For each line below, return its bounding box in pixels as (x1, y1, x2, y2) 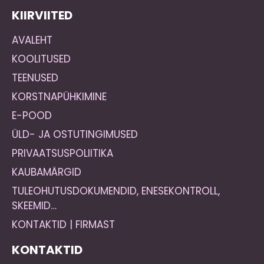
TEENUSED (12, 71, 58, 85)
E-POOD (12, 108, 52, 123)
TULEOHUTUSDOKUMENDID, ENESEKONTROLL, (12, 184, 220, 198)
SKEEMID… (12, 199, 57, 213)
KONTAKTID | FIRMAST (12, 217, 115, 232)
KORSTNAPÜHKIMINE (12, 90, 107, 104)
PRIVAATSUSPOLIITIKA (12, 146, 113, 160)
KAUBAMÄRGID (12, 165, 81, 179)
